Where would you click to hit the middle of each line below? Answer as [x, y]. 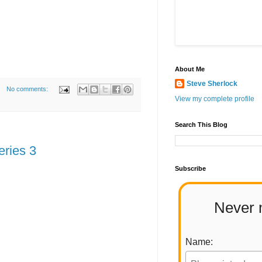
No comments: [28, 89]
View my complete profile [215, 99]
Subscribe [190, 169]
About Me [190, 69]
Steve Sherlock [212, 84]
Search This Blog [201, 125]
